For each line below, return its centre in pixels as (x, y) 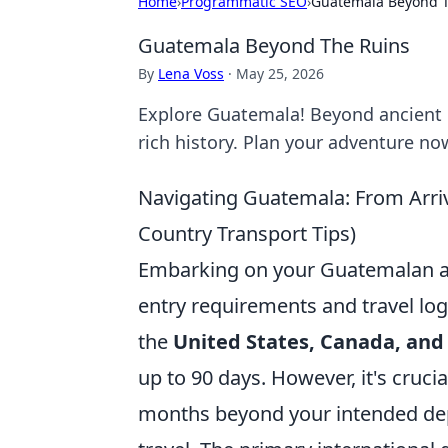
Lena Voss (191, 73)
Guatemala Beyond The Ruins (274, 45)
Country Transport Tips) (247, 233)
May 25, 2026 (280, 73)
